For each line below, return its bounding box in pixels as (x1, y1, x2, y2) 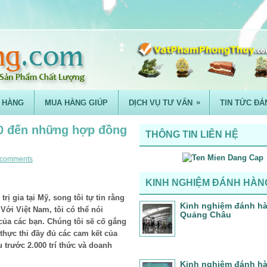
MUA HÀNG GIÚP (45, 98, 108, 107)
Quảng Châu (180, 210, 231, 219)
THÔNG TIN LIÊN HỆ (145, 129, 238, 139)
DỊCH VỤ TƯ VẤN (129, 98, 193, 107)
